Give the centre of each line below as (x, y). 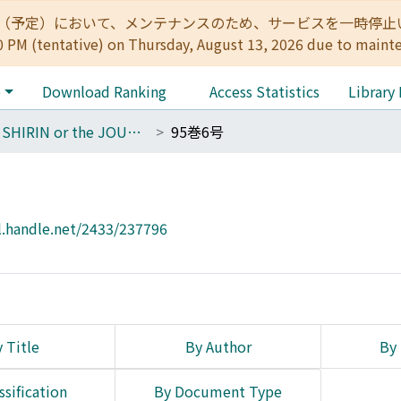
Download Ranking (104, 91)
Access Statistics (264, 91)
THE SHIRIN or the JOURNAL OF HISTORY (134, 132)
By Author (218, 346)
